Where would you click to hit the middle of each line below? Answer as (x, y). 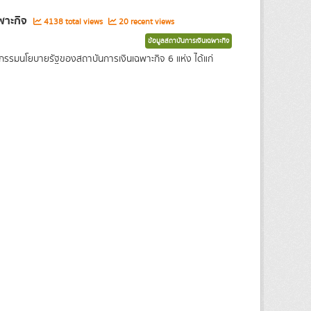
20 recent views (145, 22)
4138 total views (73, 22)
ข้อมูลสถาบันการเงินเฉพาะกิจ (188, 41)
